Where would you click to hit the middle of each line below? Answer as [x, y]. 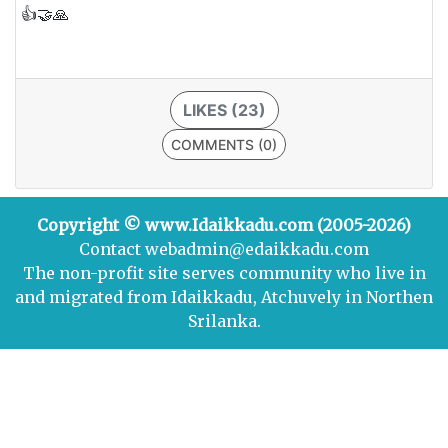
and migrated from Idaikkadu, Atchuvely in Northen [224, 297]
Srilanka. [224, 321]
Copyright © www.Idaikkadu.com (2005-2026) [224, 225]
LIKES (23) [224, 110]
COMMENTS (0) [224, 144]
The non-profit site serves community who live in [224, 273]
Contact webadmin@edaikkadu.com [224, 249]
